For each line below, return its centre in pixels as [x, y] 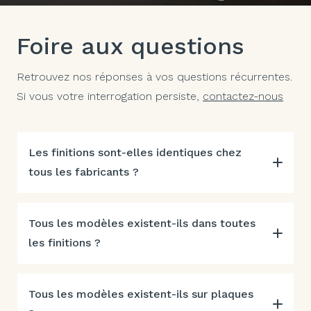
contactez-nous [243, 96]
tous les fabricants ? [84, 171]
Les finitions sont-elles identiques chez [135, 152]
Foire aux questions [131, 45]
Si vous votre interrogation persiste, [110, 96]
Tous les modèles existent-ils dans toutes [142, 223]
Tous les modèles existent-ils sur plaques [141, 294]
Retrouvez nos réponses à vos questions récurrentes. [154, 76]
